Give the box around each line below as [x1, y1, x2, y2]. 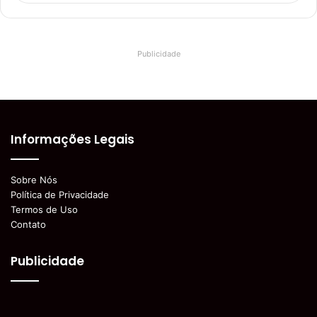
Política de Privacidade [11, 189, 109, 200]
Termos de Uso [11, 204, 78, 215]
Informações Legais [11, 131, 134, 148]
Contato [11, 219, 46, 230]
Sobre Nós [11, 174, 57, 185]
